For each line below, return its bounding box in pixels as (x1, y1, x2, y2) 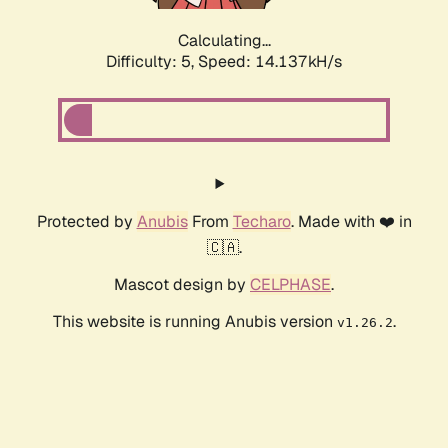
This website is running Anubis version (52, 311, 337, 333)
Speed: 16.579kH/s (198, 51, 342, 73)
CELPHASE (250, 274, 331, 296)
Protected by (36, 211, 137, 233)
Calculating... (177, 30, 271, 52)
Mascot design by (114, 274, 250, 296)
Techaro (232, 211, 291, 233)
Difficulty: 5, (106, 51, 198, 73)
